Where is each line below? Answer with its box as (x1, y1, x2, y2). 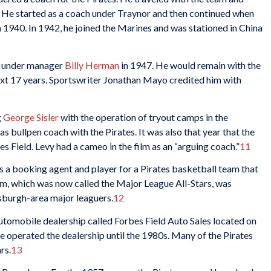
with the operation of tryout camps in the (59, 111, 228, 123)
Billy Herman (65, 59, 119, 71)
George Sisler (3, 111, 59, 123)
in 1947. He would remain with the (119, 59, 261, 71)
